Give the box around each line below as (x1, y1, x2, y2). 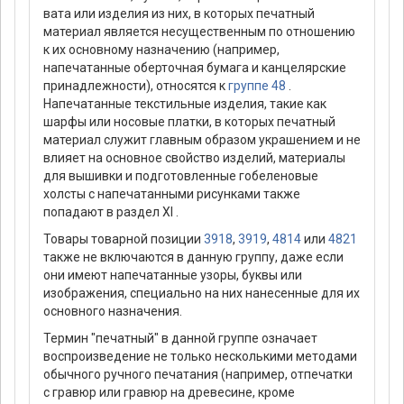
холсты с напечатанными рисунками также (43, 187, 300, 202)
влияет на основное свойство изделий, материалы (43, 151, 345, 166)
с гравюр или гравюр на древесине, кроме (43, 385, 295, 400)
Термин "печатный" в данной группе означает (43, 331, 317, 346)
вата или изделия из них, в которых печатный (43, 6, 315, 22)
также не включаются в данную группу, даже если (43, 250, 344, 265)
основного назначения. (43, 304, 182, 319)
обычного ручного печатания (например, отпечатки (43, 367, 353, 382)
